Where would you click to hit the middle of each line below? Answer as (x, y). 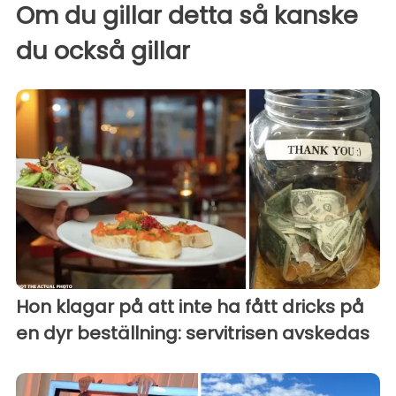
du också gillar (103, 51)
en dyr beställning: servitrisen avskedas (193, 333)
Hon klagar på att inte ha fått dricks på (190, 306)
